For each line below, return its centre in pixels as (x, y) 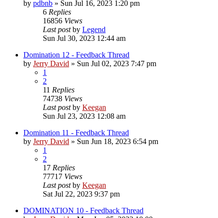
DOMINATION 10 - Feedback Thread (83, 210)
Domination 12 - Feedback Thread (76, 54)
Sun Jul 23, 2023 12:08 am (84, 116)
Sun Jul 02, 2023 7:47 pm (117, 63)
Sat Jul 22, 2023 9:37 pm (81, 194)
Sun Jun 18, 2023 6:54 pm (118, 141)
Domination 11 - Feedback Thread (76, 132)
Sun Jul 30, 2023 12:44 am (84, 38)
